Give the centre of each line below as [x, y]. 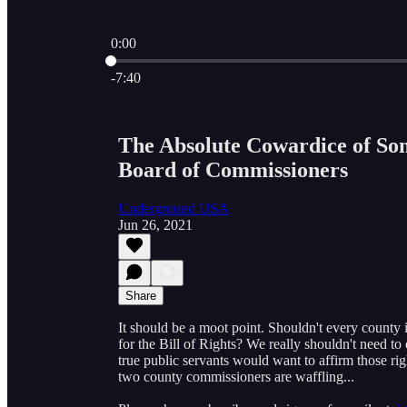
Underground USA [174, 208]
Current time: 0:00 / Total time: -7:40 [215, 59]
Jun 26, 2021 [155, 224]
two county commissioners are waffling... [236, 376]
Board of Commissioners [233, 169]
